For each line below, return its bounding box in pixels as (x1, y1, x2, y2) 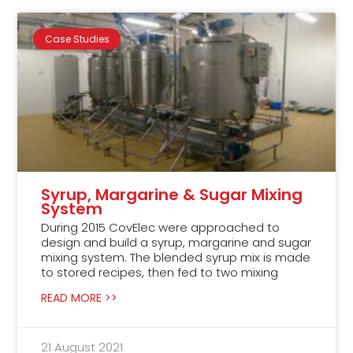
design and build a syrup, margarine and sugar (41, 233, 312, 251)
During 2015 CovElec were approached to (41, 218, 281, 236)
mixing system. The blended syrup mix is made (41, 248, 311, 266)
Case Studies (44, 32, 110, 46)
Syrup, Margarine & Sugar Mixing (41, 183, 303, 206)
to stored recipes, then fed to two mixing (41, 263, 279, 281)
